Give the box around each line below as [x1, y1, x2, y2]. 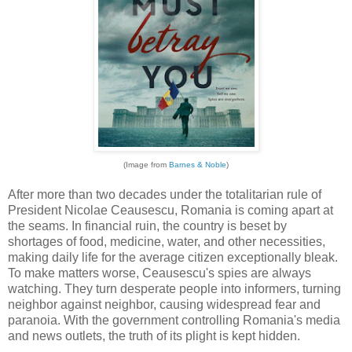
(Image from [123, 159, 169, 169]
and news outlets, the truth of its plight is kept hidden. [8, 328, 300, 343]
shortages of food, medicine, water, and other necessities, [8, 234, 325, 248]
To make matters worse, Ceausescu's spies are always [8, 266, 311, 280]
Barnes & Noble [169, 159, 226, 169]
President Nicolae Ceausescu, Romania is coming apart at [8, 203, 333, 217]
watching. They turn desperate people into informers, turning [8, 281, 341, 295]
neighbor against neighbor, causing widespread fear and [8, 297, 321, 311]
